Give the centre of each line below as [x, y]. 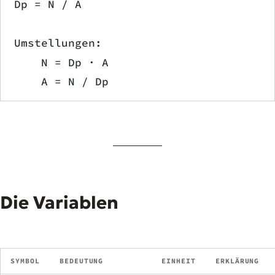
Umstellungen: [58, 43]
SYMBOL [25, 261]
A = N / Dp [61, 82]
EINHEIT [179, 261]
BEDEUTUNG [82, 261]
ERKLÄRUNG [238, 261]
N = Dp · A [61, 62]
